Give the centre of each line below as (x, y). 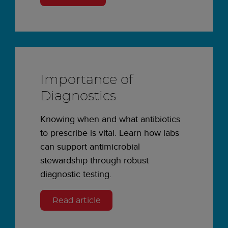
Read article (76, 200)
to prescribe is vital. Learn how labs (110, 133)
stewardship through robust (94, 160)
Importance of (87, 80)
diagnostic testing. (76, 174)
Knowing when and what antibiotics (110, 119)
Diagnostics (78, 97)
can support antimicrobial (90, 147)
